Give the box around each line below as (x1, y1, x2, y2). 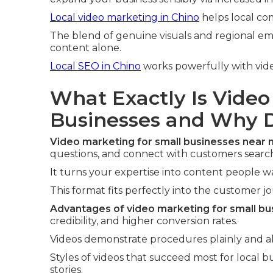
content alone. (50, 42, 121, 54)
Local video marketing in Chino (50, 12, 199, 23)
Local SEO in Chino (50, 60, 141, 72)
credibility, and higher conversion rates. (50, 215, 238, 227)
